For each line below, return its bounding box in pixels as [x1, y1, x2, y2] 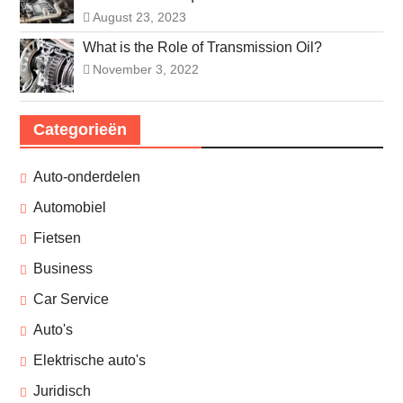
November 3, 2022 [92, 62, 199, 77]
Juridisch [32, 383, 91, 399]
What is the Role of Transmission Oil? [82, 40, 322, 56]
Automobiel [32, 200, 106, 216]
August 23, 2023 [92, 10, 186, 25]
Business [32, 261, 93, 277]
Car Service [32, 291, 109, 308]
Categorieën [32, 121, 127, 139]
